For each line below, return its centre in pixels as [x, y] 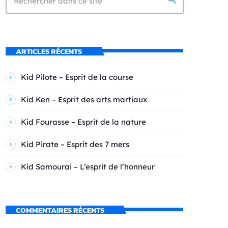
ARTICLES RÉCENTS [49, 51]
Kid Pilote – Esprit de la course [77, 77]
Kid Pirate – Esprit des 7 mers [75, 144]
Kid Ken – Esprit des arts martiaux [84, 99]
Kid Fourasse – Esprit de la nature [83, 122]
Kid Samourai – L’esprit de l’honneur [88, 166]
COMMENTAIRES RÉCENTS [60, 210]
